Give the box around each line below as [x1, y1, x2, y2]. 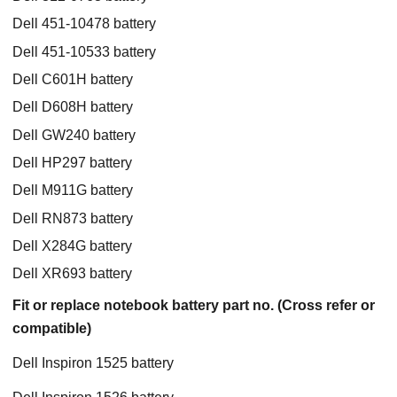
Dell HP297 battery [12, 154, 132, 170]
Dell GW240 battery [12, 127, 136, 143]
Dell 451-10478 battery [12, 16, 156, 32]
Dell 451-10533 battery [12, 43, 156, 59]
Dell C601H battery [12, 71, 133, 87]
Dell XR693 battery [12, 266, 132, 282]
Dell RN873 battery [12, 210, 133, 226]
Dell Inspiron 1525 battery [12, 354, 174, 370]
